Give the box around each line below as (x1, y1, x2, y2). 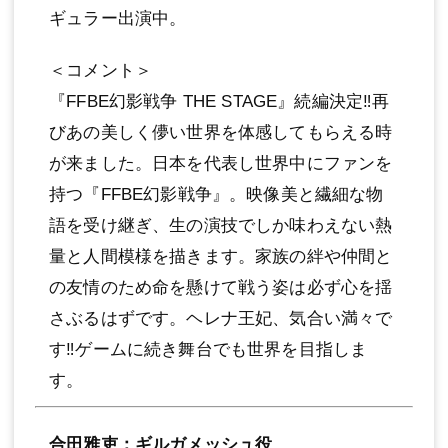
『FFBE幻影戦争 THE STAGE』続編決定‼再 (49, 92, 390, 112)
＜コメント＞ (49, 61, 153, 81)
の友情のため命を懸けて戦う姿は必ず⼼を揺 (49, 278, 393, 298)
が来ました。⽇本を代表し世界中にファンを (49, 154, 393, 174)
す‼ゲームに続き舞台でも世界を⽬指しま (49, 340, 368, 360)
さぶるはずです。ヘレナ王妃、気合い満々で (49, 309, 393, 329)
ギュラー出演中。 (49, 9, 187, 29)
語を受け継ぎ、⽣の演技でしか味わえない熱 (49, 216, 393, 236)
